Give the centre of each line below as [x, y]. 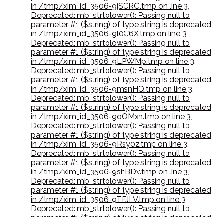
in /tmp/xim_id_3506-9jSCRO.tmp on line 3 [109, 6]
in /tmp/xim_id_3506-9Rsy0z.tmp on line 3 [109, 144]
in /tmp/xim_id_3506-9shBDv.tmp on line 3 [109, 172]
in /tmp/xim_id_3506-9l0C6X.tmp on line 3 [109, 34]
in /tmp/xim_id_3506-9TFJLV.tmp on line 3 [108, 200]
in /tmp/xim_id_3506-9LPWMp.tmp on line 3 [113, 62]
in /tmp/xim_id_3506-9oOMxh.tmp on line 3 [111, 117]
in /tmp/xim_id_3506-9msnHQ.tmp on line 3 [112, 89]
